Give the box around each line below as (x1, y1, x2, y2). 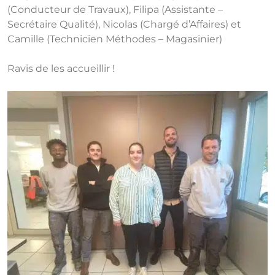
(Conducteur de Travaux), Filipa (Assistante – (7, 4, 223, 15)
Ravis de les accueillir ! (7, 63, 115, 74)
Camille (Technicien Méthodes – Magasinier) (7, 33, 222, 45)
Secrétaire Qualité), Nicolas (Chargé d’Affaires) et (7, 18, 241, 30)
